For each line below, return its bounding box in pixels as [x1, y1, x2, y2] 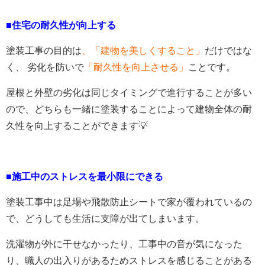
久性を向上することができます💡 [6, 121, 148, 131]
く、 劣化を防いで [6, 62, 84, 73]
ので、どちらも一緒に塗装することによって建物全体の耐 [6, 104, 252, 115]
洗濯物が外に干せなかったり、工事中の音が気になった [6, 239, 243, 250]
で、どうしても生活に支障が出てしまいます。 [6, 214, 205, 224]
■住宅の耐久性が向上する [6, 20, 116, 31]
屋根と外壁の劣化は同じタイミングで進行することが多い [6, 88, 252, 98]
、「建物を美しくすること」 [82, 46, 205, 56]
